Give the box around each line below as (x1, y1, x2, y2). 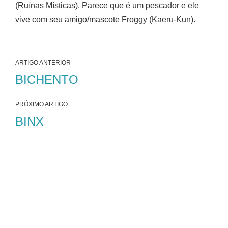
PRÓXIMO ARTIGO (15, 100, 68, 108)
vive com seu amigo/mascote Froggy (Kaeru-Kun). (15, 15, 195, 24)
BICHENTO (15, 72, 78, 87)
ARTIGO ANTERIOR (15, 59, 71, 66)
